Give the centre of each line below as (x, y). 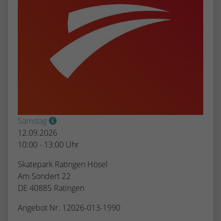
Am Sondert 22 (44, 176)
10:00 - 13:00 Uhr (48, 144)
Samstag (33, 121)
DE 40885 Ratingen (51, 188)
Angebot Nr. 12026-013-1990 (69, 207)
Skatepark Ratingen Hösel (63, 164)
